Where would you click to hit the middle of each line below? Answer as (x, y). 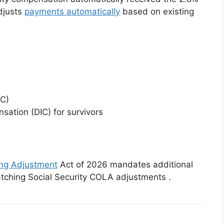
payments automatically (72, 11)
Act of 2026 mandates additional (125, 164)
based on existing (157, 11)
